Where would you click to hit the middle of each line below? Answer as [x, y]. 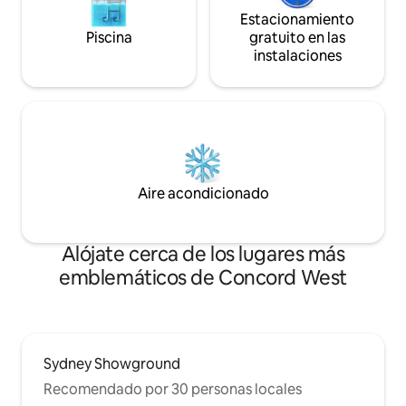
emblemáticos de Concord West [203, 278]
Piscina [109, 38]
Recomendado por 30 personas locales [173, 390]
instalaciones [297, 56]
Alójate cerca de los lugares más [203, 255]
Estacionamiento [297, 20]
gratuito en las [297, 38]
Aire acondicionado [203, 194]
